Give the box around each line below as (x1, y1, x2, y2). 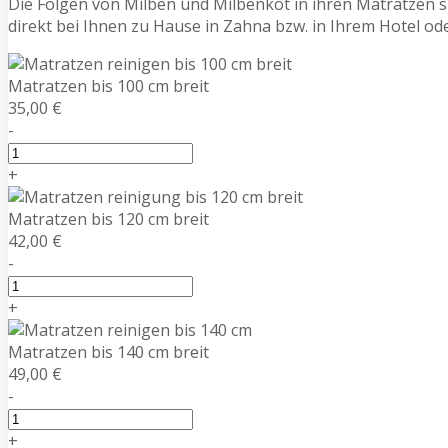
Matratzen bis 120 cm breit (8, 207, 209, 230)
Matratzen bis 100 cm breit (8, 74, 209, 97)
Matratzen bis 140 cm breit (8, 340, 209, 363)
